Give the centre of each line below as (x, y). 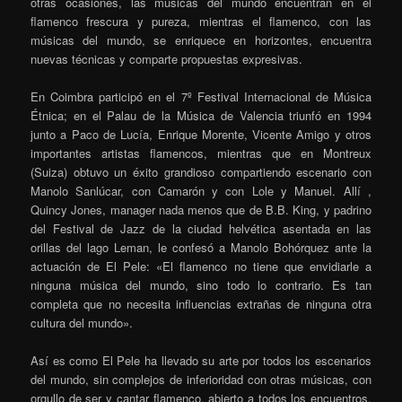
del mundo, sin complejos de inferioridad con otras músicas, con (201, 379)
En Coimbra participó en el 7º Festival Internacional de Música (201, 96)
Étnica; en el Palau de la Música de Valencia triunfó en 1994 (201, 115)
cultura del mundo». (82, 322)
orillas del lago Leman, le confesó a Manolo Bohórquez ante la (201, 247)
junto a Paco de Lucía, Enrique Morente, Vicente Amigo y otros (201, 134)
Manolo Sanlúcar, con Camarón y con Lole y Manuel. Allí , (201, 190)
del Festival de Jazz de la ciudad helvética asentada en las (201, 228)
